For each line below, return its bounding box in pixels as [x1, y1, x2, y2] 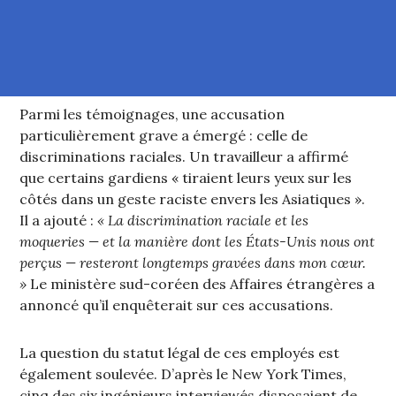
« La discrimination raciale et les [97, 211, 309, 230]
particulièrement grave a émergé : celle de [19, 126, 308, 145]
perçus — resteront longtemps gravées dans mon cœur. [19, 254, 367, 272]
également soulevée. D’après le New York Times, [19, 365, 347, 384]
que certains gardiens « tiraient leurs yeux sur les [19, 169, 353, 187]
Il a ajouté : [19, 211, 98, 230]
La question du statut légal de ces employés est [19, 344, 340, 362]
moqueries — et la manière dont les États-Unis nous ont [19, 232, 376, 251]
